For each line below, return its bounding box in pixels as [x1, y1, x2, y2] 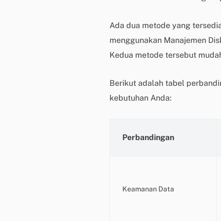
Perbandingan [122, 133, 174, 142]
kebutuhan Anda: [110, 93, 172, 103]
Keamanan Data [122, 185, 174, 193]
